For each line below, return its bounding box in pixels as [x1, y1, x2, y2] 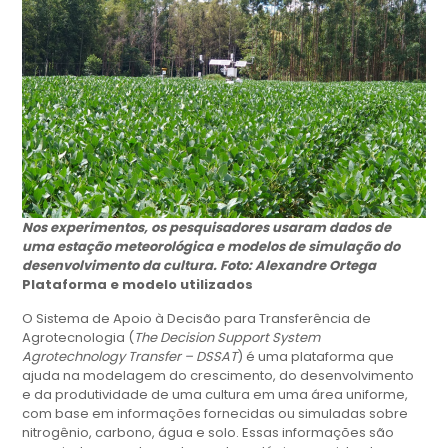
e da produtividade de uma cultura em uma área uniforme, [22, 385, 409, 405]
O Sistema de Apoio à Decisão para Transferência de [22, 309, 372, 329]
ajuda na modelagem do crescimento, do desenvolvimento [22, 366, 415, 386]
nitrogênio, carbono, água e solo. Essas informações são [22, 423, 395, 443]
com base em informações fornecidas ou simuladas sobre [22, 404, 409, 424]
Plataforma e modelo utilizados [22, 275, 254, 295]
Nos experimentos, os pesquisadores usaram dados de [22, 218, 392, 238]
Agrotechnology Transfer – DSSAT [22, 347, 238, 367]
